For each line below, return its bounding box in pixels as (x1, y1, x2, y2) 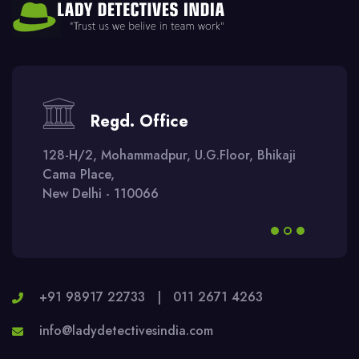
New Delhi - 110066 (42, 184, 159, 203)
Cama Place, (42, 164, 115, 184)
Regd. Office (91, 109, 188, 133)
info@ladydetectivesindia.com (39, 321, 213, 340)
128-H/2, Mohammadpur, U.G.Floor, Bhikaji (42, 145, 296, 164)
